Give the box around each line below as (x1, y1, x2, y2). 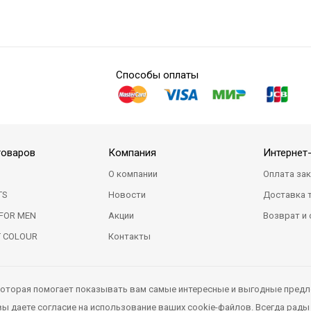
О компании (108, 169, 158, 179)
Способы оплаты (115, 69, 199, 82)
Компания (108, 146, 157, 159)
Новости (108, 190, 146, 200)
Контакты (108, 231, 151, 242)
